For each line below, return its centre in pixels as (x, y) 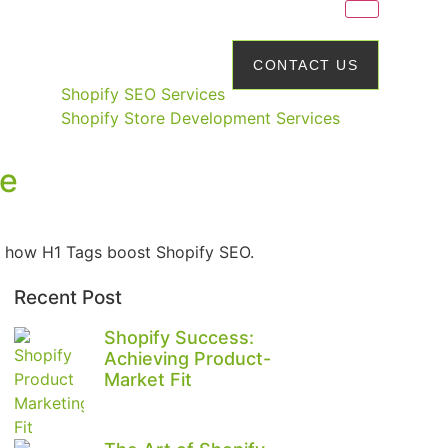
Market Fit (148, 380)
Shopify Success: (179, 338)
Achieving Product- (187, 359)
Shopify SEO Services (143, 94)
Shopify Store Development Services (201, 118)
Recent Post (68, 298)
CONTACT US (306, 65)
